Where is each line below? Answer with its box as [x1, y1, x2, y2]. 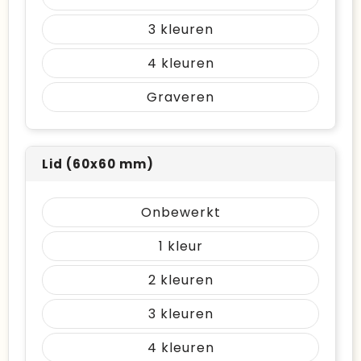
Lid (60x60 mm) [42, 156, 154, 172]
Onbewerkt [140, 203, 221, 222]
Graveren [147, 88, 214, 106]
